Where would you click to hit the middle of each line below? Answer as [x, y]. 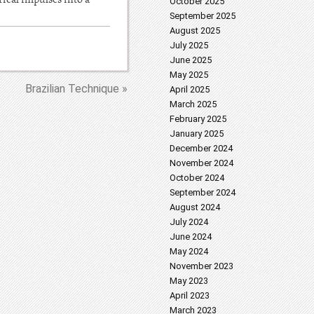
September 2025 [203, 16]
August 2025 [195, 30]
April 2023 [190, 295]
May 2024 [189, 251]
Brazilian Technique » [76, 89]
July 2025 [189, 45]
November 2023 [202, 266]
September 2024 [203, 192]
